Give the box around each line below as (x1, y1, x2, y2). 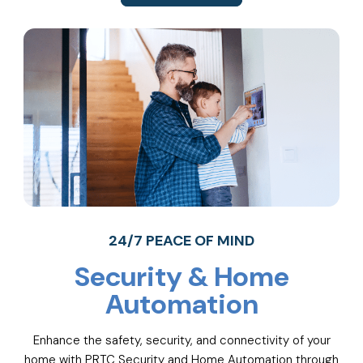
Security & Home (74, 258, 289, 296)
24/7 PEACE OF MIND (109, 231, 254, 251)
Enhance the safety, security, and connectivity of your (32, 332, 331, 349)
